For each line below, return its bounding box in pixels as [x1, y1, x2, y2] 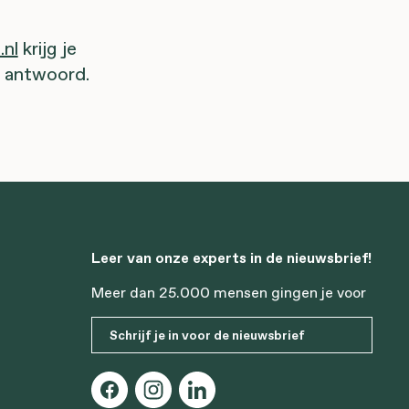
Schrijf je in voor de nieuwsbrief [110, 326, 305, 344]
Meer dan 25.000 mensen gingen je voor [91, 282, 366, 302]
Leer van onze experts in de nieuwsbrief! [91, 247, 372, 267]
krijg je [17, 36, 77, 61]
